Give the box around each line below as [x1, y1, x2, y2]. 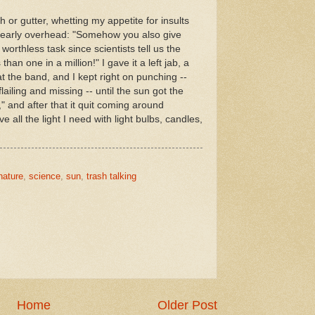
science [29, 170, 60, 181]
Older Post [157, 298, 217, 313]
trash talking [86, 170, 136, 181]
